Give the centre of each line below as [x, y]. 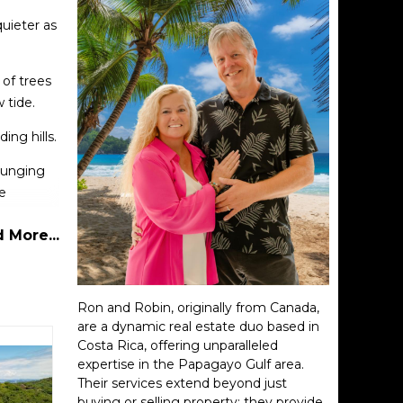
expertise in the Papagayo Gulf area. [191, 364]
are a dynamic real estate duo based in [198, 327]
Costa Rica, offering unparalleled [178, 345]
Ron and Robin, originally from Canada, [198, 308]
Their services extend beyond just [182, 383]
